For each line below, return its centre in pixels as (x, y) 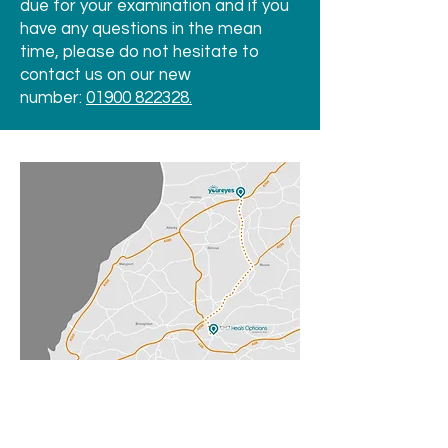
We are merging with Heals (161, 384)
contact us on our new (105, 75)
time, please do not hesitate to (139, 52)
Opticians (161, 413)
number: (53, 98)
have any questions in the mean (141, 29)
